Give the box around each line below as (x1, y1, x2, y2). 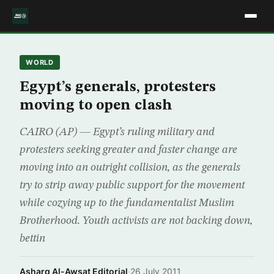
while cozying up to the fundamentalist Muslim (20, 198, 234, 209)
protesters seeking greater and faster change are (20, 144, 237, 155)
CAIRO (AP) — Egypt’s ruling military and (20, 127, 215, 138)
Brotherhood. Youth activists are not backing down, (20, 215, 253, 226)
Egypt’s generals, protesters (20, 80, 216, 95)
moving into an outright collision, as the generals (20, 162, 240, 173)
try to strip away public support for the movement (20, 180, 245, 191)
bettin (20, 233, 45, 244)
